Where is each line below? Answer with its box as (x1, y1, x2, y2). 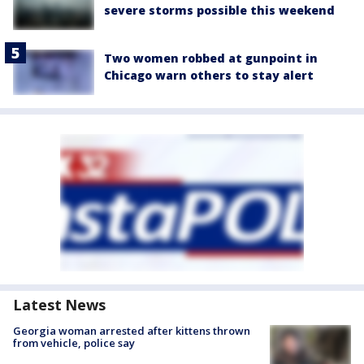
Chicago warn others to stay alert (104, 67, 314, 83)
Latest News (13, 295, 106, 315)
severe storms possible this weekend (104, 2, 335, 18)
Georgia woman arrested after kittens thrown (13, 323, 250, 339)
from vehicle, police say (13, 336, 135, 351)
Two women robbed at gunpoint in (104, 50, 318, 66)
